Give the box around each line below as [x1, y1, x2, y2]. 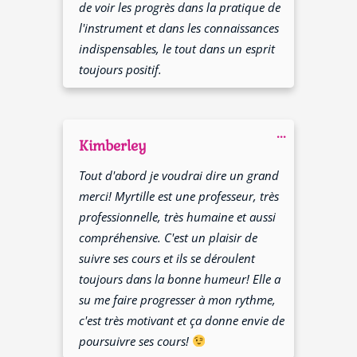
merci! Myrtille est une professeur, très [79, 187, 280, 204]
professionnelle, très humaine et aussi [79, 208, 277, 225]
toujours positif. [79, 61, 163, 77]
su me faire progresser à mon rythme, [79, 291, 277, 308]
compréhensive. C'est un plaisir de [79, 229, 258, 245]
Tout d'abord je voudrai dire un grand [79, 167, 280, 183]
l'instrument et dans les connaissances [79, 19, 280, 36]
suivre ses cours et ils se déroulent [79, 249, 256, 266]
